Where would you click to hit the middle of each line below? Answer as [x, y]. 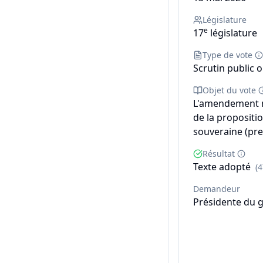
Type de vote [227, 55]
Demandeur [217, 189]
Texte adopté [222, 167]
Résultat [219, 154]
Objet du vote [229, 90]
